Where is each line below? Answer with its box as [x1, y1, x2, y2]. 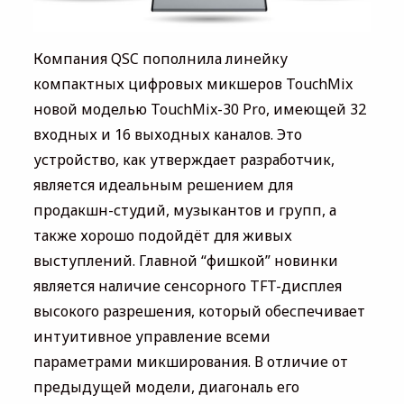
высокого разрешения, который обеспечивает [32, 300, 365, 321]
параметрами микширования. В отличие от [32, 351, 348, 372]
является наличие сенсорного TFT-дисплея [32, 275, 342, 296]
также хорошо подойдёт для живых [32, 225, 292, 245]
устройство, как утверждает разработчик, [32, 149, 335, 170]
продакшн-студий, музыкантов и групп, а [32, 199, 336, 220]
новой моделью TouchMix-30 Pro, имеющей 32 [32, 98, 366, 119]
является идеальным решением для [32, 174, 293, 195]
